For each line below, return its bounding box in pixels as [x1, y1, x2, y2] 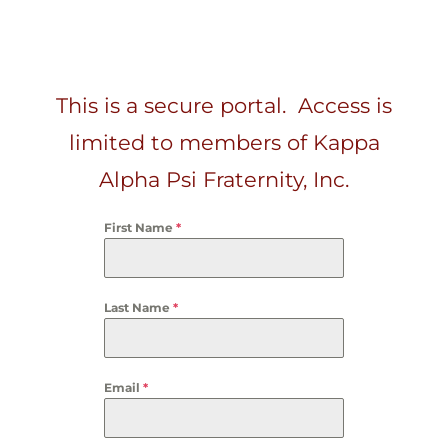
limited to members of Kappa [68, 130, 380, 155]
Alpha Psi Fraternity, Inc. [99, 167, 349, 192]
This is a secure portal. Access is [56, 93, 392, 118]
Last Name [104, 300, 173, 315]
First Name [104, 220, 176, 235]
